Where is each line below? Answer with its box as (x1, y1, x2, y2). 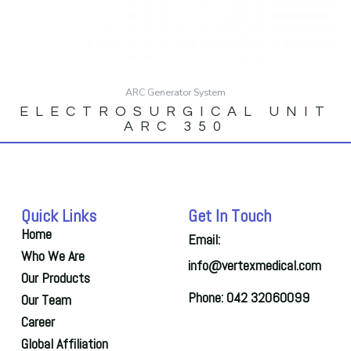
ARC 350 (123, 118, 228, 134)
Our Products (20, 268, 90, 287)
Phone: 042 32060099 (187, 288, 309, 306)
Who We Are (20, 246, 85, 265)
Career (20, 312, 55, 331)
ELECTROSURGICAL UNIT (20, 103, 331, 119)
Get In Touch (187, 204, 271, 226)
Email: (187, 230, 220, 248)
